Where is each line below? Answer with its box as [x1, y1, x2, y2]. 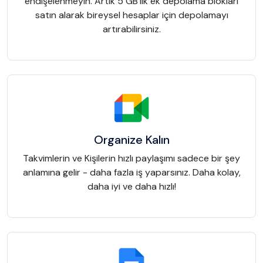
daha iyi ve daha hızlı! [87, 180, 176, 193]
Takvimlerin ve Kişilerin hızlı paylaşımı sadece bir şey [23, 152, 240, 165]
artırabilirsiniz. [102, 23, 161, 36]
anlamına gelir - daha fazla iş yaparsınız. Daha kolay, [22, 166, 241, 179]
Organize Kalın [93, 132, 170, 148]
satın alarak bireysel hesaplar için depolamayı [35, 9, 228, 22]
